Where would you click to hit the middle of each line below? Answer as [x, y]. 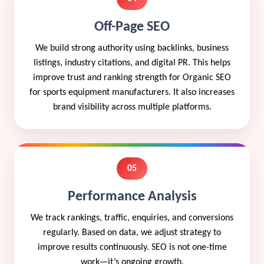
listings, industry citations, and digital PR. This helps [132, 63]
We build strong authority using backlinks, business [132, 48]
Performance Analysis [132, 197]
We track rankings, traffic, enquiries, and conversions [132, 218]
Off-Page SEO [132, 27]
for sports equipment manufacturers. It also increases [132, 92]
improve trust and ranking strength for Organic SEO [132, 77]
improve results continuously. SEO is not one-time [132, 247]
